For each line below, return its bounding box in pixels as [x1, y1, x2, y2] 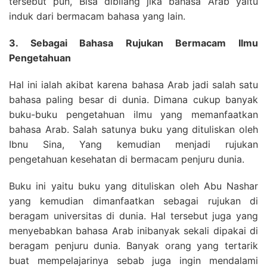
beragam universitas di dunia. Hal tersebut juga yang [9, 210, 258, 222]
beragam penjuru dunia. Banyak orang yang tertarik [9, 240, 258, 252]
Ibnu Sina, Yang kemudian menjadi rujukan [9, 138, 258, 150]
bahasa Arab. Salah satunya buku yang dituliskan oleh [9, 123, 258, 135]
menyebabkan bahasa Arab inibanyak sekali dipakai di [9, 225, 258, 237]
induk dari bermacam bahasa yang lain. [9, 10, 185, 22]
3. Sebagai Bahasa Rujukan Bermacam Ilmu [9, 37, 258, 49]
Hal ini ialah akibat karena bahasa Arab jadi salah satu [9, 79, 258, 91]
